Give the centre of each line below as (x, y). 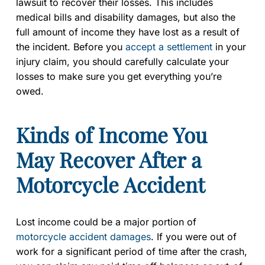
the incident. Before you (71, 47)
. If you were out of (194, 237)
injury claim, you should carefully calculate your (122, 62)
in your (229, 47)
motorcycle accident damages (83, 237)
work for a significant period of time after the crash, (132, 252)
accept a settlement (169, 47)
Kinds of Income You (112, 135)
